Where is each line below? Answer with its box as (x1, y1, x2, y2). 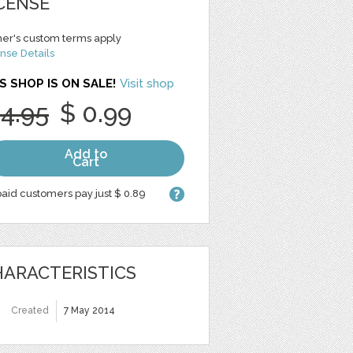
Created (11, 305, 49, 316)
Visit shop (120, 76, 174, 91)
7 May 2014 (64, 305, 115, 316)
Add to (64, 147, 107, 162)
